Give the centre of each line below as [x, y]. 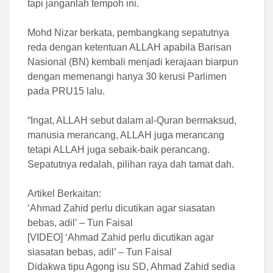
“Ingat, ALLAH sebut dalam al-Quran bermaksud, [132, 120]
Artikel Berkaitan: [64, 193]
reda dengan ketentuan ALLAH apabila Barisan [129, 47]
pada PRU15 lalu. [66, 91]
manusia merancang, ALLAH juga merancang [126, 135]
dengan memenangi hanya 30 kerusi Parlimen [127, 76]
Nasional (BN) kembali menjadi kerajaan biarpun [133, 62]
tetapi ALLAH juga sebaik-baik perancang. [119, 149]
